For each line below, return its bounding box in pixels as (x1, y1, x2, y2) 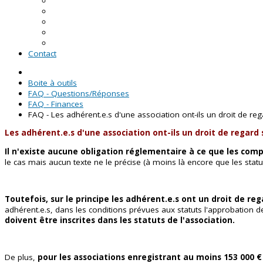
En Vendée (52, 38, 91, 48)
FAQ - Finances (28, 98, 83, 109)
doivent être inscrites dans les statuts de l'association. (5, 214, 235, 225)
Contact (28, 48, 56, 59)
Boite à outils (28, 77, 77, 88)
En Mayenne (52, 16, 97, 27)
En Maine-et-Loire (52, 6, 116, 16)
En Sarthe (52, 27, 87, 38)
